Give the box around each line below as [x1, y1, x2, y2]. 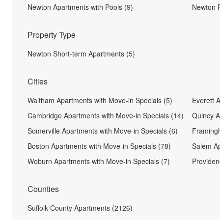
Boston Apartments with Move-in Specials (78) [27, 141, 171, 151]
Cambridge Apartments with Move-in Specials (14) [27, 110, 184, 120]
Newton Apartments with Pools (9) [27, 2, 133, 12]
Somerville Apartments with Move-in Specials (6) [27, 126, 178, 136]
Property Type [27, 29, 76, 40]
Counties [27, 183, 59, 194]
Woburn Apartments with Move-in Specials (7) [27, 156, 170, 166]
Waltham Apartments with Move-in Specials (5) [27, 95, 172, 105]
